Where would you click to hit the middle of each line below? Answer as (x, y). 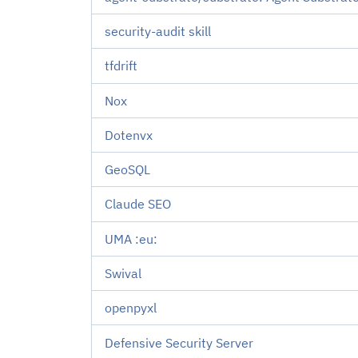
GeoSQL (127, 170)
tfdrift (121, 66)
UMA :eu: (131, 239)
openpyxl (131, 308)
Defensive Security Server (179, 342)
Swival (123, 273)
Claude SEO (138, 204)
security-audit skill (158, 32)
